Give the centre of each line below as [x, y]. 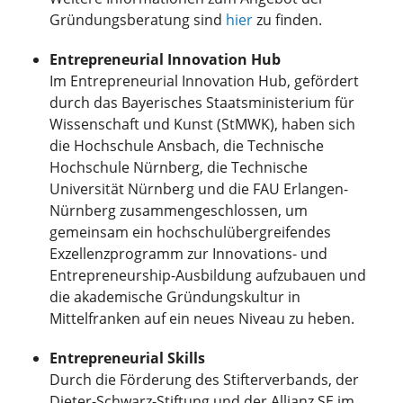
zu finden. [287, 19]
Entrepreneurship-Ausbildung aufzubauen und [208, 275]
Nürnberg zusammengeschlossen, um [179, 210]
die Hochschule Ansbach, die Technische [187, 145]
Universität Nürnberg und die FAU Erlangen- [199, 188]
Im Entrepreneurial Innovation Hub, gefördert [204, 81]
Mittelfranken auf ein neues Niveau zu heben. [202, 318]
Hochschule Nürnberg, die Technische [179, 167]
